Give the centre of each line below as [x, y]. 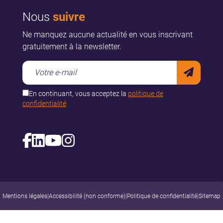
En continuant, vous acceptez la [78, 93]
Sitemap [210, 196]
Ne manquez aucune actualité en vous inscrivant [107, 34]
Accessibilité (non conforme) [87, 196]
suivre [69, 17]
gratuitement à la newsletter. [72, 46]
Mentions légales [25, 196]
